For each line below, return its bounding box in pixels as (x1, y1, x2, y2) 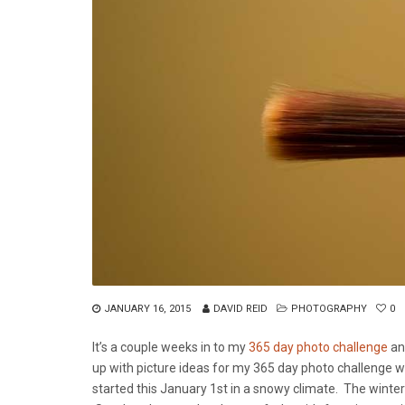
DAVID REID (213, 302, 268, 315)
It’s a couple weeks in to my (92, 339, 249, 354)
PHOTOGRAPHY (291, 302, 367, 315)
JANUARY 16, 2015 (104, 302, 191, 315)
